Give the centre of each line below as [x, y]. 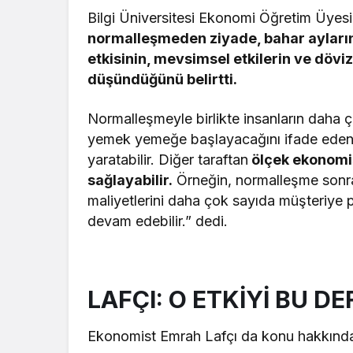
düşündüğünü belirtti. [163, 79]
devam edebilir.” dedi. [158, 221]
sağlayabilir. [130, 180]
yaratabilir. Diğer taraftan [168, 159]
